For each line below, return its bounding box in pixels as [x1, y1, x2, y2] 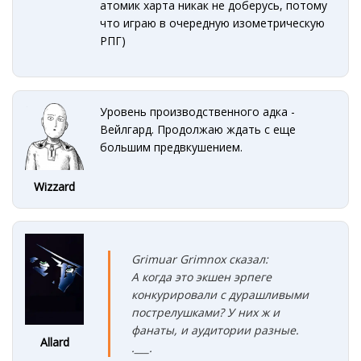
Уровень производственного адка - [100, 103, 296, 119]
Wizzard [34, 179, 76, 195]
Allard [39, 334, 69, 350]
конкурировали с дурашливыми [131, 287, 309, 303]
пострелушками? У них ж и [131, 305, 280, 321]
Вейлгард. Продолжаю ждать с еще [100, 121, 297, 137]
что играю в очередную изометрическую [100, 15, 326, 31]
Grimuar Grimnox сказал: [131, 251, 269, 268]
